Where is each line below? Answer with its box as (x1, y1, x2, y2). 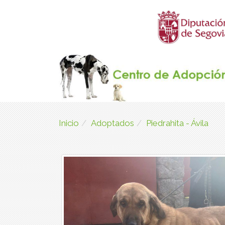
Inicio (59, 118, 79, 128)
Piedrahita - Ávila (146, 118, 208, 128)
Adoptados (91, 118, 134, 128)
